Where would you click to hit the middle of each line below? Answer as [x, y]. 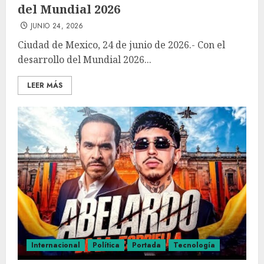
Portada [146, 245]
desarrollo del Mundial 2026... [85, 60]
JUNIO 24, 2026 [57, 26]
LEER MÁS [45, 85]
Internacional [56, 245]
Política [106, 245]
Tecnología [194, 245]
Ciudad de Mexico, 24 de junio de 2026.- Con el [121, 45]
